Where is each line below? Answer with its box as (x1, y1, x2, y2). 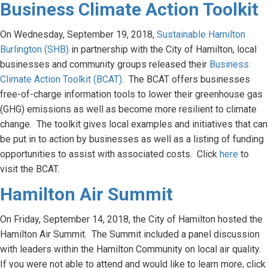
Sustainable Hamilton (157, 29, 245, 41)
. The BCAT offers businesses (122, 74, 250, 86)
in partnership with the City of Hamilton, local (69, 44, 257, 56)
